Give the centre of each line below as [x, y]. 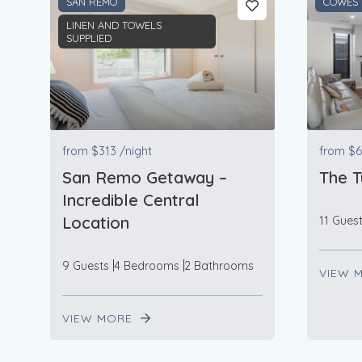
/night [136, 151]
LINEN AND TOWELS [114, 25]
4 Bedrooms [147, 265]
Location [96, 222]
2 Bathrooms [219, 265]
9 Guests [86, 265]
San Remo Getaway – [145, 177]
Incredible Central [131, 200]
